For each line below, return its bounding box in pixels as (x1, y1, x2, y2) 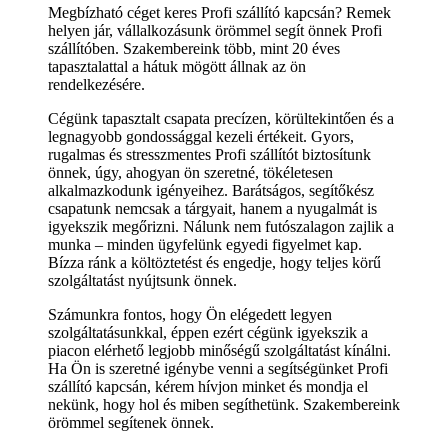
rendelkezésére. (48, 75, 145, 93)
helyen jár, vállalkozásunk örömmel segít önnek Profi (48, 21, 382, 39)
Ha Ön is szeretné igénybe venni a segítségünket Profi (48, 359, 388, 377)
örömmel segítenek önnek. (48, 413, 214, 431)
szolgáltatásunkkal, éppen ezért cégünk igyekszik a (48, 323, 368, 341)
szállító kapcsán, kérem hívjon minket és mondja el (48, 377, 368, 395)
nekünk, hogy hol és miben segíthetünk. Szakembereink (48, 395, 400, 413)
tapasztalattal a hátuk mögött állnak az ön (48, 57, 306, 75)
